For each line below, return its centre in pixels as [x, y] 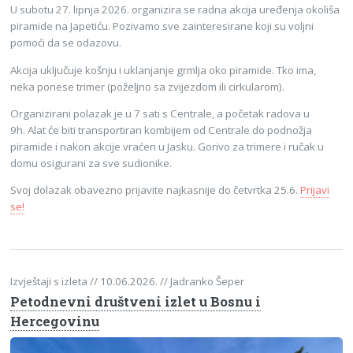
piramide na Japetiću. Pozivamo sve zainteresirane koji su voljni [162, 26]
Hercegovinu [55, 322]
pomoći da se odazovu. [66, 43]
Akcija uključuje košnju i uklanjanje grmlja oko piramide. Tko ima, [163, 70]
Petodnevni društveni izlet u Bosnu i [136, 302]
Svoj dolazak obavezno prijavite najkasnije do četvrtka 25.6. [156, 190]
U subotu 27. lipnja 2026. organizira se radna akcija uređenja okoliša [175, 10]
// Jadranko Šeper [203, 281]
